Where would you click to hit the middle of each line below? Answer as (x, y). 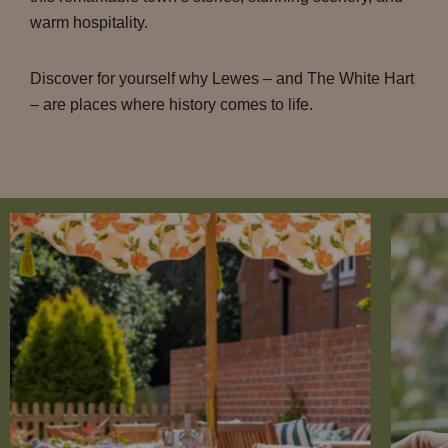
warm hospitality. (89, 22)
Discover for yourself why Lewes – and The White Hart (222, 78)
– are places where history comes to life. (171, 104)
